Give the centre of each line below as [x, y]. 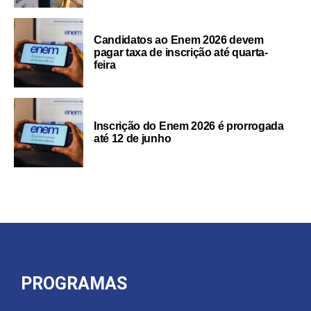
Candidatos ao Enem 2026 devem [179, 40]
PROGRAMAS [74, 283]
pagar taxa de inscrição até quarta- [181, 52]
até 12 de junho [133, 138]
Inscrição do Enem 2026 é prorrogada [189, 126]
